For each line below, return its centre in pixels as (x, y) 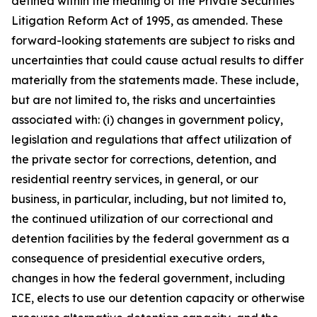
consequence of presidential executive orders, (138, 258)
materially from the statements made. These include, (155, 80)
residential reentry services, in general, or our (135, 179)
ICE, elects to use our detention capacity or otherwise (158, 298)
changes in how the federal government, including (148, 278)
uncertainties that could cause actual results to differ (157, 60)
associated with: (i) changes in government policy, (147, 120)
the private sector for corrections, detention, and (144, 159)
